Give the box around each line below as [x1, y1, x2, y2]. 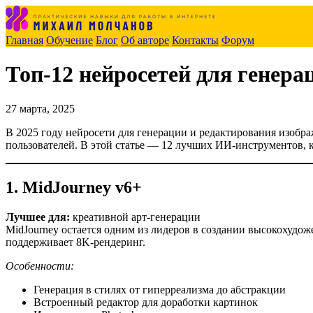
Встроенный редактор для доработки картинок [34, 296, 258, 308]
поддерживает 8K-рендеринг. [6, 235, 145, 248]
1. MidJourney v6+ [6, 177, 142, 196]
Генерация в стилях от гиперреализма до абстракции [34, 283, 286, 296]
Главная [6, 34, 43, 46]
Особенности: [6, 259, 74, 272]
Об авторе [121, 34, 169, 46]
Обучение [46, 34, 93, 46]
